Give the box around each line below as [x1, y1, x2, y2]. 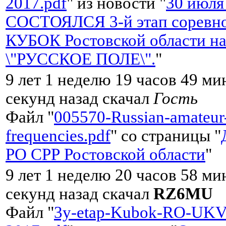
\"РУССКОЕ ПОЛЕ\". [6, 49, 155, 68]
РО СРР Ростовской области [6, 145, 205, 163]
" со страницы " [110, 126, 221, 145]
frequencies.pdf [6, 126, 110, 145]
